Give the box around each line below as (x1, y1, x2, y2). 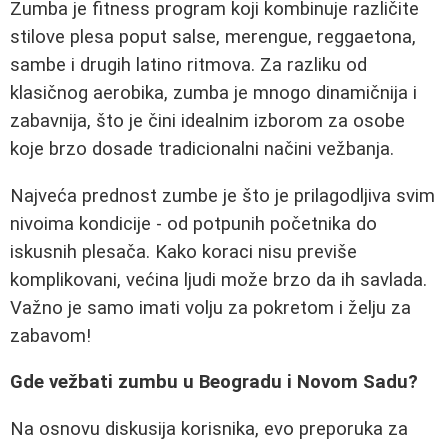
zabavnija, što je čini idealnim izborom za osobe (10, 110, 405, 132)
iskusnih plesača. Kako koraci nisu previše (10, 240, 357, 263)
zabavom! (10, 324, 91, 347)
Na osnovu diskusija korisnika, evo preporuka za (10, 417, 408, 440)
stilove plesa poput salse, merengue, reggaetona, (10, 26, 416, 48)
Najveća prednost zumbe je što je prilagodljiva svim (10, 184, 435, 207)
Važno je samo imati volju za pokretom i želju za (10, 296, 411, 319)
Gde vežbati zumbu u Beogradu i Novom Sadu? (10, 371, 418, 394)
